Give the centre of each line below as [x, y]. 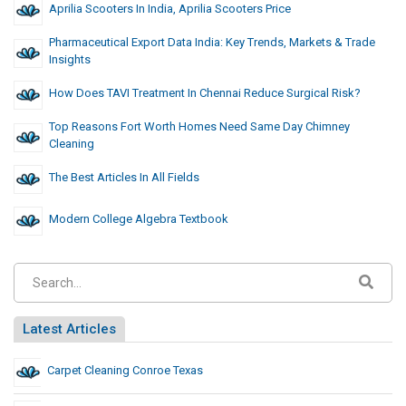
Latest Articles [69, 329]
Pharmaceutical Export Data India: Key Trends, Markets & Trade [212, 43]
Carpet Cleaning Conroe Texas [125, 371]
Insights [70, 60]
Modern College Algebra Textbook [139, 219]
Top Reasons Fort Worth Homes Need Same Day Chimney [199, 127]
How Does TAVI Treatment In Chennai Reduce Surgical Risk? [205, 93]
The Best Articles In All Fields [124, 178]
